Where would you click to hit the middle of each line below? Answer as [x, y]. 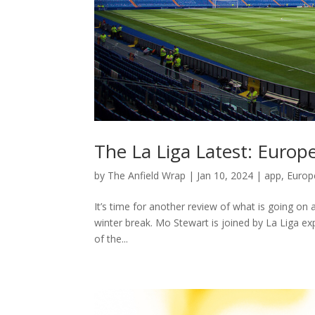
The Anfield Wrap [147, 175]
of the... [111, 239]
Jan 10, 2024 [225, 175]
